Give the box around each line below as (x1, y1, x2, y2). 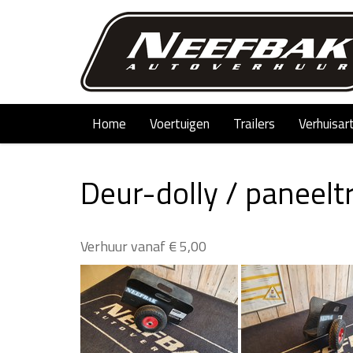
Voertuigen (150, 113, 210, 134)
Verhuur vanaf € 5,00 (80, 235, 206, 257)
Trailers (233, 113, 275, 134)
